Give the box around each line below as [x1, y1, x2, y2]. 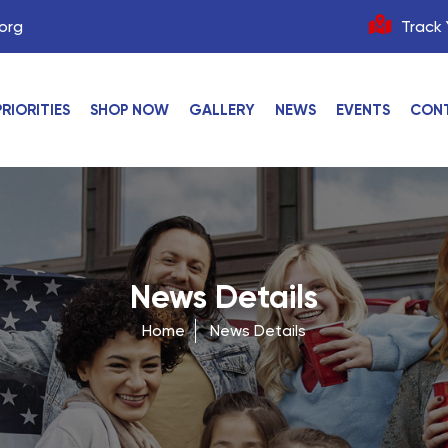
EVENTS [336, 100, 390, 119]
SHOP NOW [90, 100, 169, 119]
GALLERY [189, 100, 255, 119]
